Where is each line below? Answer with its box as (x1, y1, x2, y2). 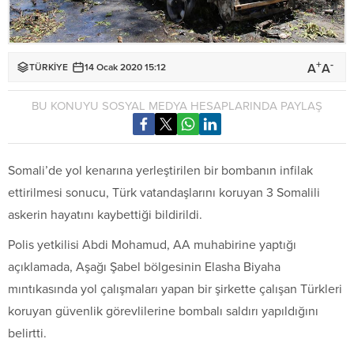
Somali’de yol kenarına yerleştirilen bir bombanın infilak (8, 162, 313, 179)
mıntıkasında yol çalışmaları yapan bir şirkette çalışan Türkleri (8, 281, 342, 297)
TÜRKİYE (29, 61, 68, 73)
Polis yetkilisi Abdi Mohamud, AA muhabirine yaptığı (8, 236, 296, 253)
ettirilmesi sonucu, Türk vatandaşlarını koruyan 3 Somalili (8, 184, 320, 201)
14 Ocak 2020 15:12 (85, 61, 166, 73)
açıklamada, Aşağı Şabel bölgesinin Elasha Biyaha (8, 258, 281, 275)
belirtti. (8, 325, 47, 341)
